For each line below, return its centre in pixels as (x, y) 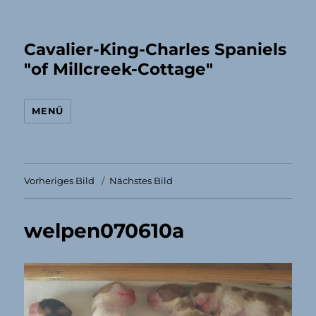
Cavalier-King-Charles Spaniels (156, 49)
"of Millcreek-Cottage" (119, 69)
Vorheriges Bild (60, 181)
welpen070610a (104, 231)
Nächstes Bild (141, 181)
